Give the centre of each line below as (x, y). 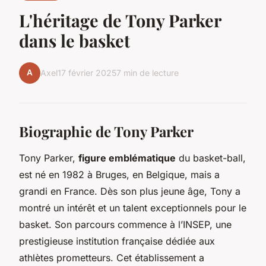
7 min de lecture (148, 73)
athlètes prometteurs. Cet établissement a (112, 257)
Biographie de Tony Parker (106, 131)
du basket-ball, (211, 158)
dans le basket (75, 40)
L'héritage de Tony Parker (120, 20)
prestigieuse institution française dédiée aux (117, 241)
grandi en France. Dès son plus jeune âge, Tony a (130, 191)
